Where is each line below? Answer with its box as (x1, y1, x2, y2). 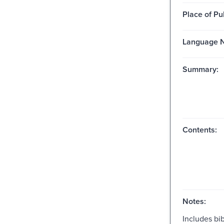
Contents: (182, 123, 217, 135)
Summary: (182, 63, 218, 75)
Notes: (182, 195, 206, 207)
